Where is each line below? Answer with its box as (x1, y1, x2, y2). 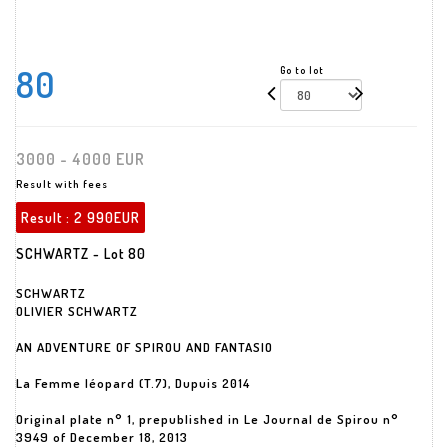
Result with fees (16, 177, 108, 191)
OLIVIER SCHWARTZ (16, 303, 138, 319)
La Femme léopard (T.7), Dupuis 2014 (16, 375, 250, 391)
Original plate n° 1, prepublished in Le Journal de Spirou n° (16, 411, 399, 427)
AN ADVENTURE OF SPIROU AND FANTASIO (16, 339, 273, 355)
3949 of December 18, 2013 (16, 429, 188, 445)
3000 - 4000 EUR (16, 149, 145, 169)
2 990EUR (74, 209, 140, 226)
